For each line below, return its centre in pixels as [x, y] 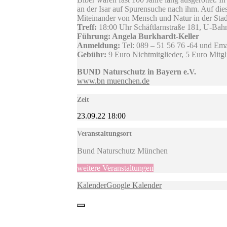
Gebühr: [92, 55]
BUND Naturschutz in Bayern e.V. [137, 72]
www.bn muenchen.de [113, 81]
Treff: [87, 27]
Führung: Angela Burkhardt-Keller [138, 36]
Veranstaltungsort [104, 134]
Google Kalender [134, 185]
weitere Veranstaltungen [115, 168]
